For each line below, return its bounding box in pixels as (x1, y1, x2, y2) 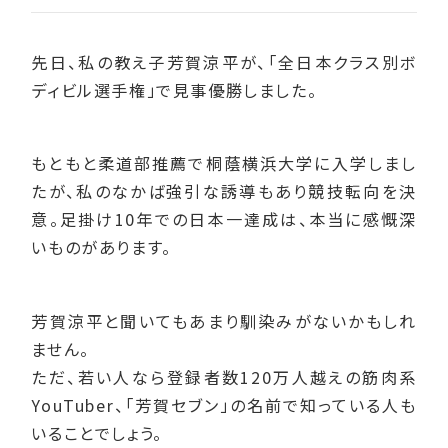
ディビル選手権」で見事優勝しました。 (31, 77, 318, 102)
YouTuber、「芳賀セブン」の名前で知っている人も (31, 392, 417, 417)
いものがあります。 (31, 235, 172, 260)
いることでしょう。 (31, 420, 163, 445)
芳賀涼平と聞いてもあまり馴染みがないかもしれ (31, 308, 417, 333)
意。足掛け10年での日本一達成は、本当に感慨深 (31, 207, 417, 232)
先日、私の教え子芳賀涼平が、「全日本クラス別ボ (31, 49, 417, 74)
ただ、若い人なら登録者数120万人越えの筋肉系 (31, 364, 417, 389)
